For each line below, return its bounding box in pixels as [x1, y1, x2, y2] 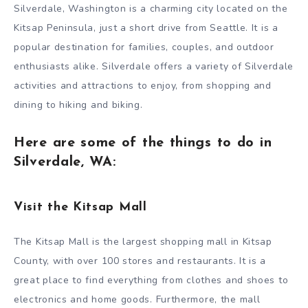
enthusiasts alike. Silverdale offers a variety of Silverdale [14, 59, 294, 73]
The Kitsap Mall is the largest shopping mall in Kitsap [14, 234, 272, 248]
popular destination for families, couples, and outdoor [14, 40, 274, 54]
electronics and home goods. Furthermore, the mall [14, 292, 261, 306]
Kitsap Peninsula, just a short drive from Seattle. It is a [14, 21, 278, 34]
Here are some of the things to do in [14, 135, 272, 150]
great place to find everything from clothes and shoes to [14, 273, 289, 287]
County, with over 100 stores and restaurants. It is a [14, 254, 267, 267]
